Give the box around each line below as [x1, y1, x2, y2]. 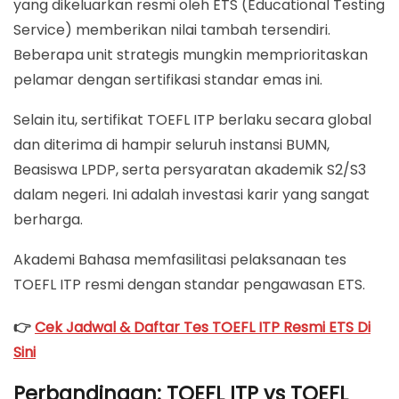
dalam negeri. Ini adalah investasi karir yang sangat [13, 183, 370, 205]
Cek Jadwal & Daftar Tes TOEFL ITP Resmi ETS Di [35, 316, 370, 338]
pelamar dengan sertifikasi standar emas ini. [13, 69, 322, 90]
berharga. [13, 208, 83, 230]
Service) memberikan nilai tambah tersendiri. [13, 19, 330, 40]
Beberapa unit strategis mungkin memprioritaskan [13, 44, 368, 65]
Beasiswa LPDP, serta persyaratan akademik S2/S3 [13, 159, 366, 180]
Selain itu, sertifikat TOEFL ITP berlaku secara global [13, 109, 371, 130]
